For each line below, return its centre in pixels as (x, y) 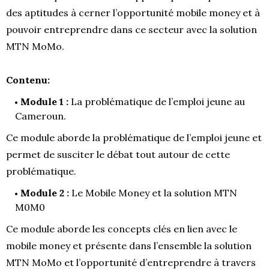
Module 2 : (45, 192)
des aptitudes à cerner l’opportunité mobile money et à (133, 12)
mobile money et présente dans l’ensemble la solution (129, 245)
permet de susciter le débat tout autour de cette (118, 154)
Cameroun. (41, 116)
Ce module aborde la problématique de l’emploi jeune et (134, 137)
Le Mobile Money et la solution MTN (153, 192)
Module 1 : (44, 101)
